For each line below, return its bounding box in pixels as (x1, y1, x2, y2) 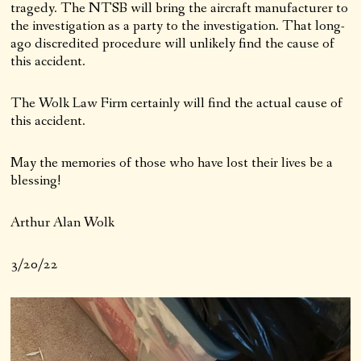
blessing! (10, 171, 62, 191)
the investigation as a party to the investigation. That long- (10, 16, 346, 36)
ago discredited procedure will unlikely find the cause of (10, 34, 335, 54)
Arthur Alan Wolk (10, 213, 115, 233)
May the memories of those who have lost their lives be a (10, 153, 334, 173)
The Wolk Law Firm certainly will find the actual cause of (10, 93, 343, 114)
